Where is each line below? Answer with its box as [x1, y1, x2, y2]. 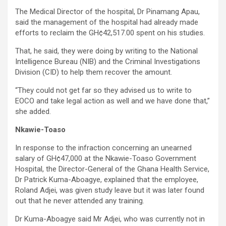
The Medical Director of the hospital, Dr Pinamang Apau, [15, 7, 200, 17]
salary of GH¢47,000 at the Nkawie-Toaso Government [15, 154, 196, 163]
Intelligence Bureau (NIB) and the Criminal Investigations [15, 57, 200, 67]
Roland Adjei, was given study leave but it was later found [15, 186, 204, 195]
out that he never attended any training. [15, 196, 144, 206]
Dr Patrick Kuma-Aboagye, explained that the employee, [15, 175, 198, 185]
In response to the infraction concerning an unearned [15, 143, 192, 153]
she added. [15, 107, 51, 117]
